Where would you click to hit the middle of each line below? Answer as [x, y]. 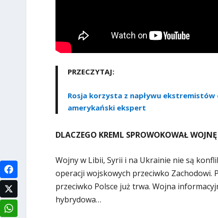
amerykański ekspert [107, 107]
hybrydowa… [78, 200]
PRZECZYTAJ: [91, 71]
